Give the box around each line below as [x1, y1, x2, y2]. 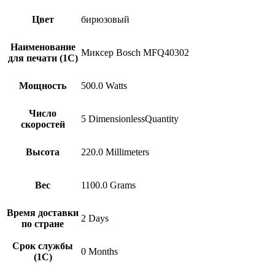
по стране [21, 218, 64, 229]
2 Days [81, 212, 109, 223]
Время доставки [7, 207, 79, 218]
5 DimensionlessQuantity [81, 113, 179, 124]
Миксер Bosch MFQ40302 [81, 47, 189, 58]
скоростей [20, 118, 65, 130]
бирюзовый [81, 14, 130, 25]
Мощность [19, 80, 66, 91]
